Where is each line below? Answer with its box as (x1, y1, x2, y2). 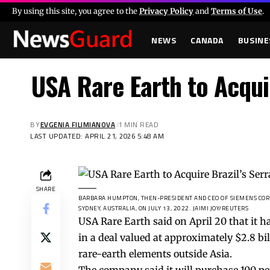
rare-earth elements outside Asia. (78, 248, 232, 260)
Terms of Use (211, 5, 262, 16)
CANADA (190, 33, 224, 46)
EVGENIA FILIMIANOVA (40, 119, 116, 130)
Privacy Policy (139, 5, 193, 16)
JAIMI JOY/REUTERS (192, 204, 248, 213)
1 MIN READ (118, 119, 159, 130)
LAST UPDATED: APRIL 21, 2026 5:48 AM (30, 131, 165, 142)
